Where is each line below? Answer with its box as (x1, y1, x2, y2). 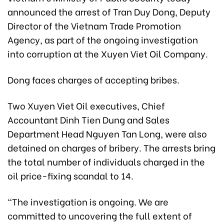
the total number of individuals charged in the (7, 154, 205, 168)
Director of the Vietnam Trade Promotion (7, 18, 181, 32)
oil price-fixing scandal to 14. (7, 168, 133, 182)
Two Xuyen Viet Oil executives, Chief (7, 98, 165, 112)
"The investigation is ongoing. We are (7, 194, 168, 208)
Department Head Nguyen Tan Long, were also (7, 126, 207, 140)
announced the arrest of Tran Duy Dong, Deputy (7, 4, 210, 18)
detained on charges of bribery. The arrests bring (7, 140, 215, 154)
